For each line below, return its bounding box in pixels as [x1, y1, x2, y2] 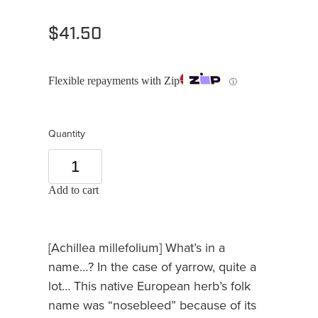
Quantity [48, 126, 85, 141]
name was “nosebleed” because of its [48, 296, 256, 314]
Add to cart [48, 184, 99, 197]
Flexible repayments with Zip [48, 74, 180, 87]
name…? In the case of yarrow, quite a [48, 258, 256, 276]
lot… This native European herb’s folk [48, 277, 251, 295]
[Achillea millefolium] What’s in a [48, 238, 225, 257]
